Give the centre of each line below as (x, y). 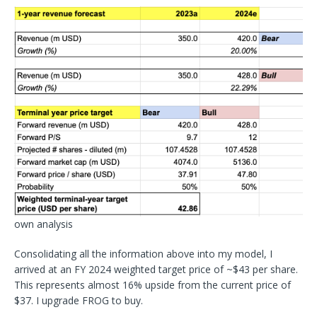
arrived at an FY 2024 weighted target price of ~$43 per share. (156, 269)
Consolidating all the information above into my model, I (143, 253)
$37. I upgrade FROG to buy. (79, 300)
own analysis (44, 224)
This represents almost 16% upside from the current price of (152, 284)
